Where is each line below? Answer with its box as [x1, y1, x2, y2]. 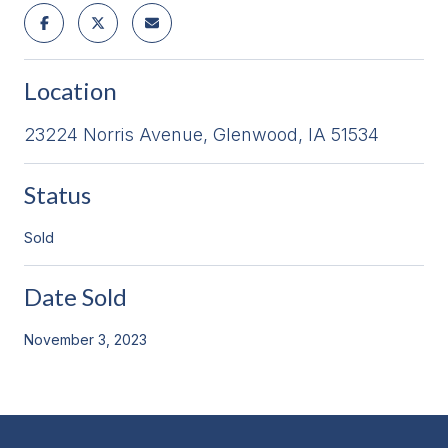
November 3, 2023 [24, 330, 147, 348]
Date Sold [24, 281, 127, 311]
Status [24, 179, 91, 209]
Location [24, 75, 117, 105]
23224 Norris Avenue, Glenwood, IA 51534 [24, 123, 379, 145]
